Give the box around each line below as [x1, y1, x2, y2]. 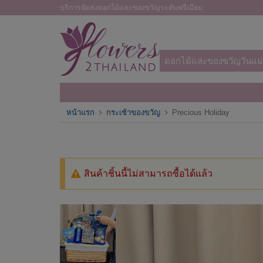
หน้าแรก [66, 107, 95, 117]
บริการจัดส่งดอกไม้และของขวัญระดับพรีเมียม [60, 3, 203, 12]
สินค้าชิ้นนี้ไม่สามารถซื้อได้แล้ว [84, 168, 213, 179]
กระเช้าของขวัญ [106, 107, 161, 117]
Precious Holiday [172, 107, 230, 117]
